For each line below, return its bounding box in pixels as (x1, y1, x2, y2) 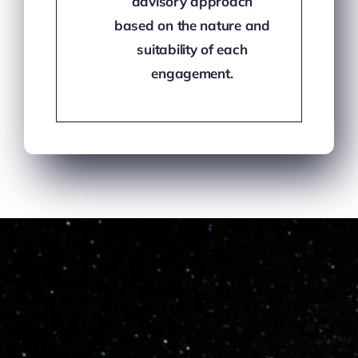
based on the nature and (113, 16, 270, 34)
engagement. (151, 64, 233, 82)
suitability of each (137, 40, 248, 58)
